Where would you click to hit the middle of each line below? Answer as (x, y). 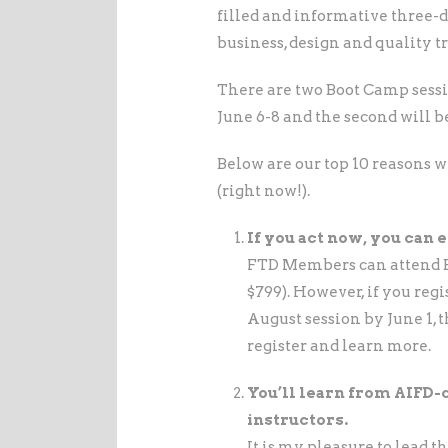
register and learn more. (339, 346)
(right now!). (263, 191)
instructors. (297, 420)
